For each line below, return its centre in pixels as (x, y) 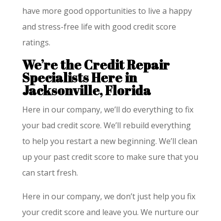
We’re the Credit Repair (96, 64)
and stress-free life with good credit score (99, 26)
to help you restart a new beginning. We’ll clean (110, 141)
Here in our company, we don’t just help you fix (109, 196)
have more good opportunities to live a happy (107, 11)
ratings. (36, 42)
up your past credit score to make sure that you (110, 157)
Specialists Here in (79, 77)
